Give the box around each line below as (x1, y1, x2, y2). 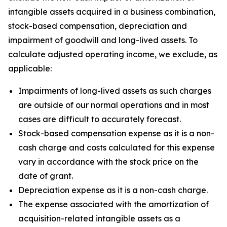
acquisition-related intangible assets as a (18, 213, 180, 223)
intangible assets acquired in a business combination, (8, 7, 215, 17)
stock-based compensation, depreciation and (8, 21, 187, 31)
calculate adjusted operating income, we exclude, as (8, 49, 217, 59)
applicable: (8, 63, 52, 73)
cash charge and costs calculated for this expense (18, 142, 215, 153)
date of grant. (18, 171, 73, 181)
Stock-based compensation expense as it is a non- (18, 128, 214, 138)
